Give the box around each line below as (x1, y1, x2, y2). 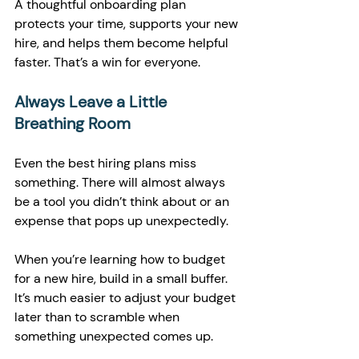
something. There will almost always (14, 174, 228, 191)
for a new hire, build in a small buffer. (14, 270, 231, 287)
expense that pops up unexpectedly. (14, 212, 228, 229)
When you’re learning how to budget (14, 251, 228, 268)
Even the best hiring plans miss (14, 155, 200, 171)
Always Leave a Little (14, 91, 171, 112)
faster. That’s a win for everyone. (14, 54, 200, 71)
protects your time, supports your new (14, 15, 241, 32)
